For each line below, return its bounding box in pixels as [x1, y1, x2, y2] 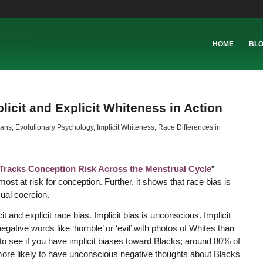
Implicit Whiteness [96, 123, 154, 131]
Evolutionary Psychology [15, 123, 93, 131]
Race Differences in [157, 123, 221, 131]
